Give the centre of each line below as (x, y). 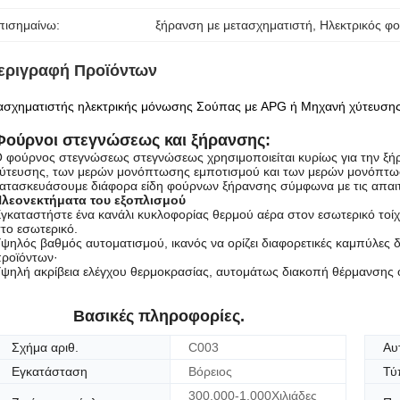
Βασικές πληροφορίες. (159, 316)
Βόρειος (210, 371)
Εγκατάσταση (50, 371)
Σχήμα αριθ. (45, 347)
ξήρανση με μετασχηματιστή (234, 25)
